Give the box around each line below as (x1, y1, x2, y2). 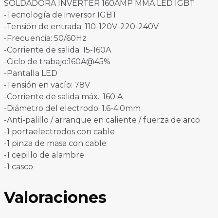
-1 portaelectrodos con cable (4, 127, 115, 137)
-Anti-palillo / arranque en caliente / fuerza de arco (4, 115, 200, 125)
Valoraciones (4, 188, 107, 207)
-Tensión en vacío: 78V (4, 80, 90, 90)
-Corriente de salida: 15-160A (4, 45, 111, 55)
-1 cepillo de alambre (4, 150, 84, 160)
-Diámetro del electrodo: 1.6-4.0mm (4, 104, 141, 113)
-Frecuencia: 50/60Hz (4, 34, 87, 43)
